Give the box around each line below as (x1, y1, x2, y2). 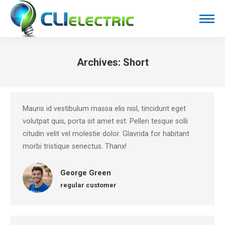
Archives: (76, 56, 123, 68)
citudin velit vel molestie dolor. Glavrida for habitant (23, 130, 189, 138)
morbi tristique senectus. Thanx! (23, 142, 127, 151)
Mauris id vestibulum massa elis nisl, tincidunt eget (23, 104, 186, 113)
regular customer (60, 181, 117, 189)
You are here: (113, 71, 157, 81)
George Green (60, 168, 111, 177)
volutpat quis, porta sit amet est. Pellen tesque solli (23, 117, 188, 126)
